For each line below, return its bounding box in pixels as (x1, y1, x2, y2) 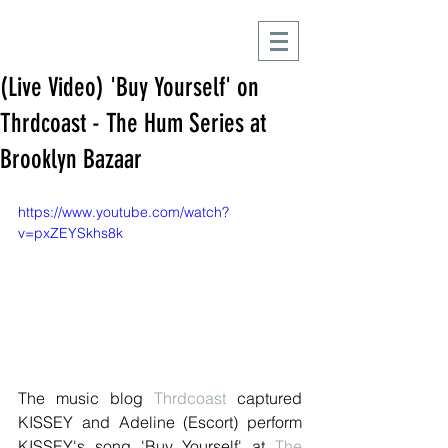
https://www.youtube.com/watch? (18, 203, 229, 221)
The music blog (18, 387, 154, 408)
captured (226, 387, 302, 408)
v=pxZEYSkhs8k (18, 224, 123, 242)
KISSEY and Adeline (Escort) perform (18, 411, 302, 432)
